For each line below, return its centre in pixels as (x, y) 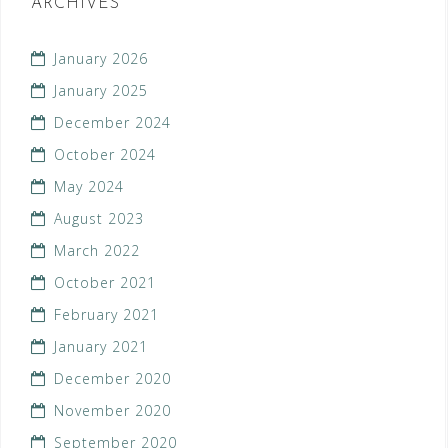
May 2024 (89, 187)
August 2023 (99, 219)
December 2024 (112, 123)
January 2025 (101, 91)
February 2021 (106, 315)
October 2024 (105, 155)
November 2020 (112, 411)
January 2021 (101, 347)
